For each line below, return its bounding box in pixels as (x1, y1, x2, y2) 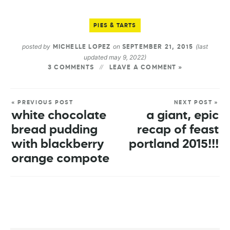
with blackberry (11, 138, 104, 150)
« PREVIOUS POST (11, 99, 73, 105)
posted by (22, 42, 51, 50)
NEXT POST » (174, 99, 219, 105)
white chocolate (11, 109, 106, 122)
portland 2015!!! (129, 138, 219, 150)
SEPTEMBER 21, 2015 (120, 44, 196, 50)
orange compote (11, 152, 109, 165)
